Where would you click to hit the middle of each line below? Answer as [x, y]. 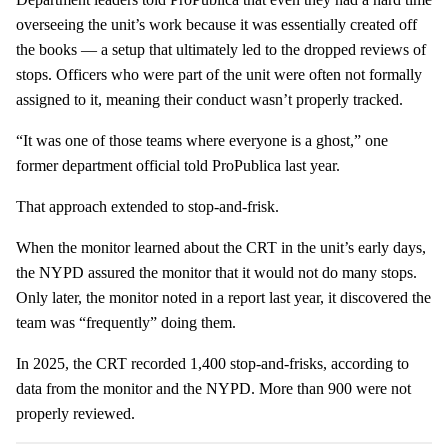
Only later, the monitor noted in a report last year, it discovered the [223, 297]
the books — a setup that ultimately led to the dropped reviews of [221, 49]
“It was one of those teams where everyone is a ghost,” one [202, 140]
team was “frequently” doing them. [126, 322]
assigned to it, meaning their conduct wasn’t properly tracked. [209, 99]
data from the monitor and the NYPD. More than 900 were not [213, 388]
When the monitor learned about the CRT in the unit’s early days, [221, 247]
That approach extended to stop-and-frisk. [147, 206]
